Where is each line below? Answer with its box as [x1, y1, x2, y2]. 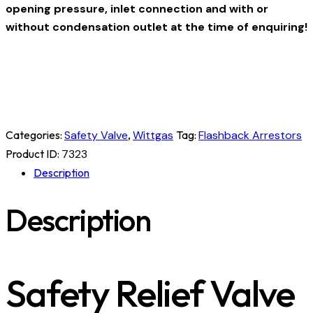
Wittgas [133, 127, 173, 143]
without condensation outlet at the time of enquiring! [6, 20, 307, 35]
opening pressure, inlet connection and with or [6, 1, 268, 17]
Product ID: [6, 146, 61, 161]
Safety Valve [64, 127, 128, 143]
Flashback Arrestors [198, 127, 302, 143]
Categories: [6, 127, 64, 142]
